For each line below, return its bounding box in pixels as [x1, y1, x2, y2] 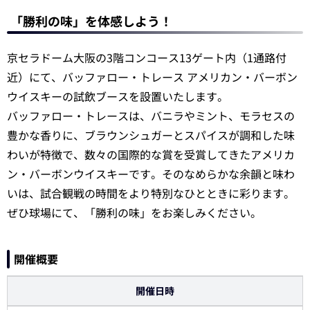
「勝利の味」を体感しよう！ [10, 11, 172, 30]
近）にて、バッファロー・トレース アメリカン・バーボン [7, 68, 298, 85]
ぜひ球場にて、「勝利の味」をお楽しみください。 [7, 203, 262, 221]
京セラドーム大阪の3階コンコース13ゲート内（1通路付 [7, 48, 286, 66]
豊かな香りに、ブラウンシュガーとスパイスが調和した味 [7, 126, 295, 143]
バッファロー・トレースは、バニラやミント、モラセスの [7, 107, 295, 124]
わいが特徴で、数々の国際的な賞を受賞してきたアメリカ [7, 145, 295, 163]
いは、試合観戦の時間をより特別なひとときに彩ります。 [7, 184, 295, 201]
